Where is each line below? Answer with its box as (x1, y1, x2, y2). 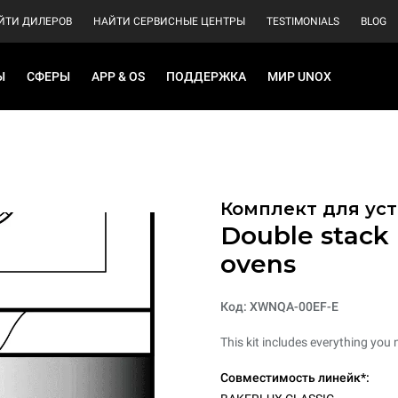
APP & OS (92, 69, 145, 84)
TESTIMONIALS (267, 15, 339, 28)
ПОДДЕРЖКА (166, 69, 246, 84)
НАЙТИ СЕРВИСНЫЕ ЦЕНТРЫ (93, 15, 245, 28)
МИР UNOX (267, 69, 331, 84)
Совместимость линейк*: (220, 370, 370, 385)
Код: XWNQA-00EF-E (220, 299, 338, 314)
